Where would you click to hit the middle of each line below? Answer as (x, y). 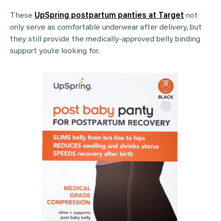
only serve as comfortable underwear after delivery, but (106, 28)
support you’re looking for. (56, 52)
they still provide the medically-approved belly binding (105, 40)
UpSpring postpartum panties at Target (109, 16)
